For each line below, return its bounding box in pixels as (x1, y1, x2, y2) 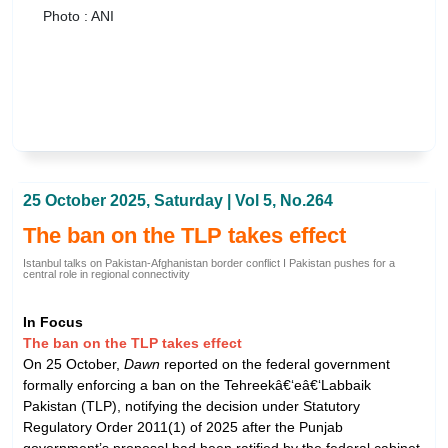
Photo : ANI (43, 8, 114, 24)
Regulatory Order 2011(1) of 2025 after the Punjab (23, 418, 343, 435)
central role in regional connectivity (23, 268, 190, 280)
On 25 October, (23, 355, 124, 372)
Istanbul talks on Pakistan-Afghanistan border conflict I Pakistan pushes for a (23, 257, 395, 269)
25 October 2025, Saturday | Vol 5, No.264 (23, 192, 333, 209)
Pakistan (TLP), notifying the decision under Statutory (23, 397, 360, 414)
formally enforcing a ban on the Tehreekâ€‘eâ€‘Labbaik (23, 376, 371, 393)
